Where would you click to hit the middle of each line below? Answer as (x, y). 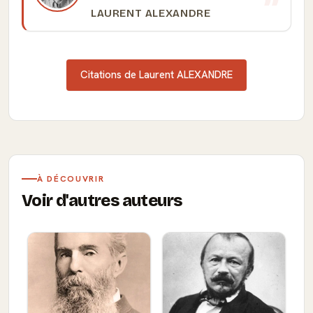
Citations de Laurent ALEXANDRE (156, 75)
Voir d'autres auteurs (102, 201)
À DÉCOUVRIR (71, 179)
